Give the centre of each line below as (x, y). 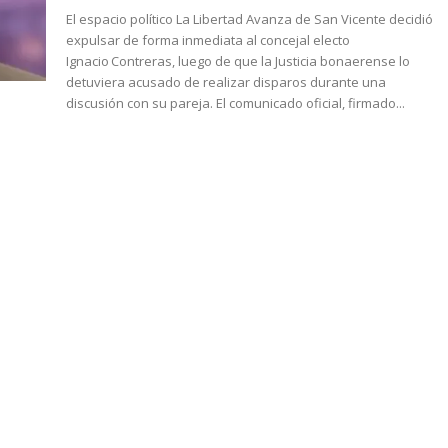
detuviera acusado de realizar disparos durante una (226, 81)
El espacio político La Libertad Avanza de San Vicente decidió (250, 18)
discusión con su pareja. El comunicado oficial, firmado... (311, 102)
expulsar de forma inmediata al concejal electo (208, 39)
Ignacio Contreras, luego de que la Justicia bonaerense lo (238, 60)
